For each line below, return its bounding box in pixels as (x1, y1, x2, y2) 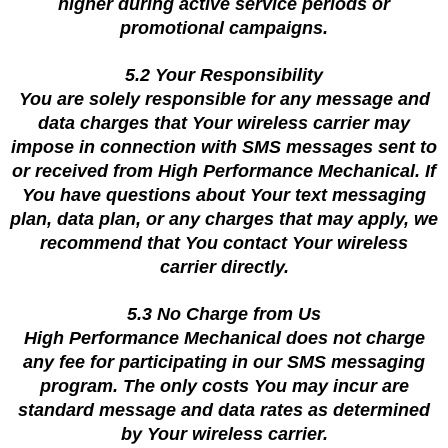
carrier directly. (159, 257, 289, 277)
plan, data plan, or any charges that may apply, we (10, 209, 438, 229)
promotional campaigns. (120, 18, 328, 38)
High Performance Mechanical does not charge (23, 328, 425, 348)
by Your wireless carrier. (120, 424, 328, 444)
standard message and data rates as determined (18, 400, 430, 420)
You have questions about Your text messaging (22, 185, 426, 205)
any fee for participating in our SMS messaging (23, 352, 425, 372)
